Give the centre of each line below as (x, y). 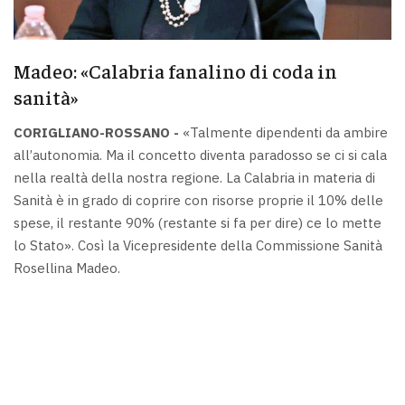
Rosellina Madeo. (67, 268)
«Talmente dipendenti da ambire (283, 133)
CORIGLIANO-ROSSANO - (96, 133)
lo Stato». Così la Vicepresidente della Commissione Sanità (198, 246)
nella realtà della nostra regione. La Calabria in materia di (194, 178)
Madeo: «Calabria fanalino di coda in (175, 70)
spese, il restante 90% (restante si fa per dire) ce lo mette (198, 223)
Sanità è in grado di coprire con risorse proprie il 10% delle (198, 201)
